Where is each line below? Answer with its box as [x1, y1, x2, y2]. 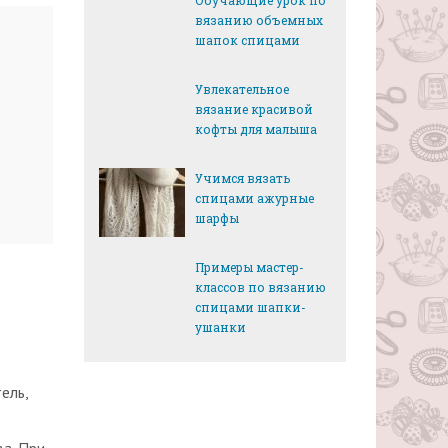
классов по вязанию [194, 279, 326, 295]
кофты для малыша [194, 121, 317, 137]
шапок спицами [194, 32, 300, 48]
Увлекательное [194, 81, 289, 97]
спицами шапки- [194, 299, 306, 315]
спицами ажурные [194, 190, 314, 206]
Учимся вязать [194, 170, 290, 186]
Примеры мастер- [194, 259, 304, 275]
